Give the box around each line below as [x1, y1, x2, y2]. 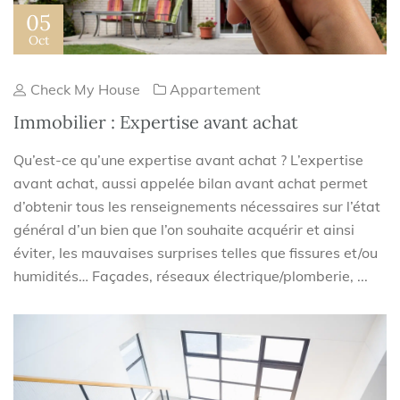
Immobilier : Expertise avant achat [13, 111, 298, 134]
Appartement [170, 80, 261, 99]
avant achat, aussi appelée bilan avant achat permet [13, 174, 368, 193]
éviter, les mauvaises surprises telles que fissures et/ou [13, 244, 378, 262]
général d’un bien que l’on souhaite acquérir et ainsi [13, 221, 354, 239]
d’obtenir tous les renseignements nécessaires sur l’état [13, 197, 380, 216]
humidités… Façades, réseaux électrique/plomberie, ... [13, 267, 368, 286]
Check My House [27, 80, 140, 99]
